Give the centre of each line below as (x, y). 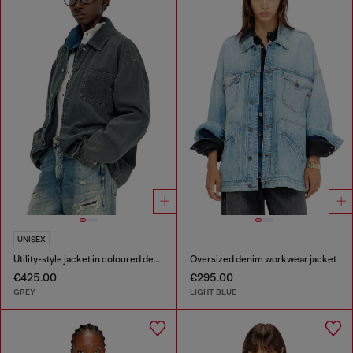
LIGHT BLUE (213, 292)
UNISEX (32, 240)
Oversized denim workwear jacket (263, 260)
